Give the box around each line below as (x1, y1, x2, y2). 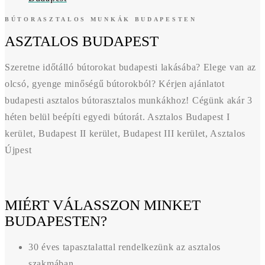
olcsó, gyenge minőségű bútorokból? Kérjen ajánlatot (5, 79, 225, 89)
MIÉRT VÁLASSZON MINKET (5, 197, 201, 214)
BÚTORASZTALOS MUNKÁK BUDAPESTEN (5, 16, 197, 23)
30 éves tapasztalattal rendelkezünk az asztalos (28, 241, 221, 252)
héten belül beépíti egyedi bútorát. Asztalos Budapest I (5, 112, 230, 122)
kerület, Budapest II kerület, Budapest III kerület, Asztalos (5, 128, 246, 139)
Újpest (5, 145, 32, 156)
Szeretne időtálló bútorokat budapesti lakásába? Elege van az (5, 62, 257, 73)
